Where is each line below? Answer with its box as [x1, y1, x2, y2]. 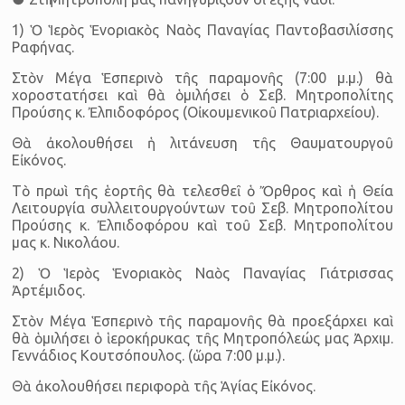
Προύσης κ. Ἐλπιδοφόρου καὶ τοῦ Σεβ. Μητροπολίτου [12, 216, 393, 233]
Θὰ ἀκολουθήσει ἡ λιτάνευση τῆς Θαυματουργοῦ [12, 134, 393, 151]
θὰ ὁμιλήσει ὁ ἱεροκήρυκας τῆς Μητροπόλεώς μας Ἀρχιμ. [12, 329, 393, 346]
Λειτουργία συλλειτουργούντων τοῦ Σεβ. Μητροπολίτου [12, 199, 393, 216]
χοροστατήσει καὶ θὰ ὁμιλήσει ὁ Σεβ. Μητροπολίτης [12, 86, 393, 103]
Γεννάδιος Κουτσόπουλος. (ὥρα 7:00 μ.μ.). [12, 346, 286, 363]
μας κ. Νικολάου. [12, 233, 120, 250]
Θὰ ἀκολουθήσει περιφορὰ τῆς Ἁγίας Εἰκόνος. [12, 377, 316, 394]
